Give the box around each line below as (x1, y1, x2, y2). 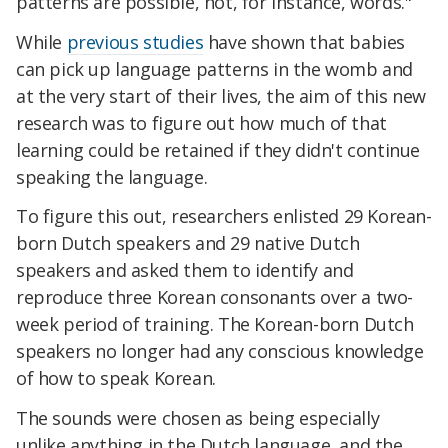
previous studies (66, 29, 204, 54)
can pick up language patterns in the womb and (16, 56, 414, 81)
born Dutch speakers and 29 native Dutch (16, 231, 360, 256)
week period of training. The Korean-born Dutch (16, 312, 414, 337)
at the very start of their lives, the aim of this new (16, 83, 426, 108)
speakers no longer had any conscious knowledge (16, 339, 424, 364)
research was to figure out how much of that (16, 110, 387, 135)
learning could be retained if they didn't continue (16, 137, 421, 162)
